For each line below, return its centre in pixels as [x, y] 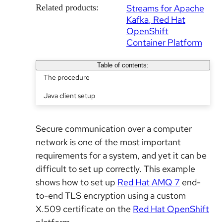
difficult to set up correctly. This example [115, 169]
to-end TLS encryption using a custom [111, 195]
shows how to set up [77, 182]
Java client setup [69, 96]
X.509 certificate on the [84, 209]
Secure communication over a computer [114, 129]
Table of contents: [123, 65]
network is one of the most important [108, 142]
